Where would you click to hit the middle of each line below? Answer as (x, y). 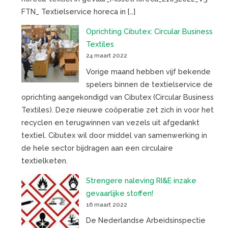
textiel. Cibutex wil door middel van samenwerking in (114, 135)
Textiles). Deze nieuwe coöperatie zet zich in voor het (117, 109)
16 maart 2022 (106, 204)
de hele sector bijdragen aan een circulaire (97, 148)
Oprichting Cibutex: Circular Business (149, 32)
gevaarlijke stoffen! (119, 193)
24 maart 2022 (106, 56)
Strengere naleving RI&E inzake (141, 180)
